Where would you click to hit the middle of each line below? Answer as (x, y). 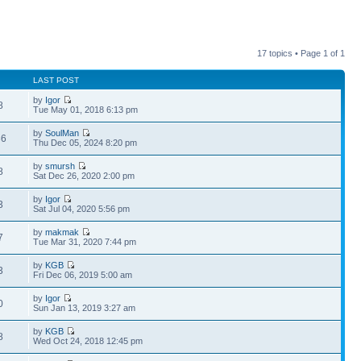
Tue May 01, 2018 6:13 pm (86, 110)
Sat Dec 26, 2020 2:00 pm (84, 176)
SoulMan (62, 133)
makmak (62, 232)
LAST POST (56, 80)
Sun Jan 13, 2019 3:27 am (85, 308)
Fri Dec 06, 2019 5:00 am (83, 275)
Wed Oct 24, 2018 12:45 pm (88, 341)
